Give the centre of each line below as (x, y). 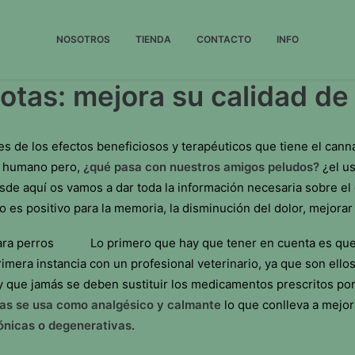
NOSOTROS (83, 39)
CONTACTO (224, 39)
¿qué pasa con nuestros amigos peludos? (201, 167)
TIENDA (153, 39)
